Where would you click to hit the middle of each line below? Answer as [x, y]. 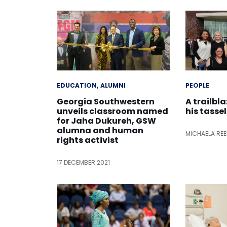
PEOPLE [198, 85]
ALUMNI [113, 85]
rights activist [88, 140]
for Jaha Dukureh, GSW [106, 121]
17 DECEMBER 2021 [83, 162]
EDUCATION [77, 85]
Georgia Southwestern [106, 101]
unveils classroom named [112, 111]
